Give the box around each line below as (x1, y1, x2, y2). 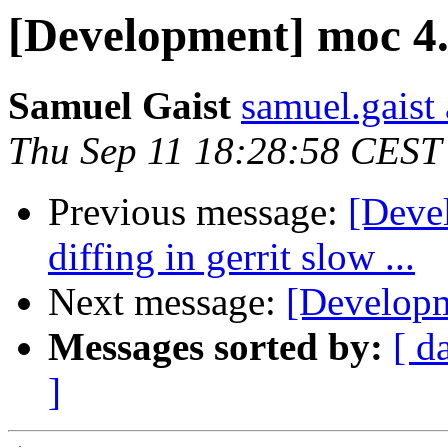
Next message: (48, 280, 286, 324)
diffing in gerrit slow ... (48, 235, 415, 279)
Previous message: (48, 190, 348, 234)
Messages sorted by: (48, 325, 383, 369)
